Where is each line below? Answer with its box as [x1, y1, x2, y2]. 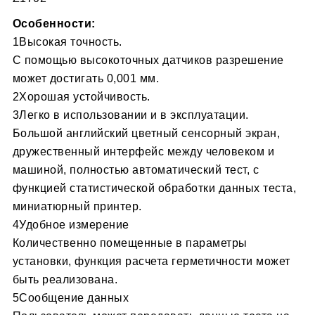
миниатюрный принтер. [12, 200, 142, 213]
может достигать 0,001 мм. [12, 72, 160, 85]
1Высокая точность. [12, 36, 122, 49]
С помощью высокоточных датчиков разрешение [12, 54, 284, 67]
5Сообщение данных [12, 292, 129, 304]
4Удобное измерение [12, 219, 129, 231]
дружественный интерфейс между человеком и [12, 146, 275, 158]
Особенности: [12, 18, 96, 30]
